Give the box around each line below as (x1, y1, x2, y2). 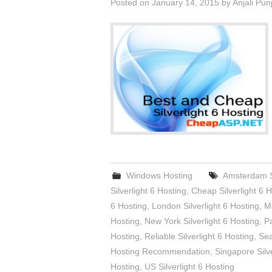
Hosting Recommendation (110, 246, 210, 256)
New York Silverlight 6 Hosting (144, 216, 259, 226)
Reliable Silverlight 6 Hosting (144, 231, 254, 241)
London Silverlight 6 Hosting (152, 201, 259, 211)
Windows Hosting (126, 171, 193, 180)
